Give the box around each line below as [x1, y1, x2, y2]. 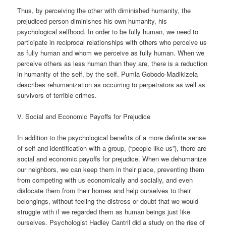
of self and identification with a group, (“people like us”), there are [17, 143, 207, 153]
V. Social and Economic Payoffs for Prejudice [17, 111, 151, 121]
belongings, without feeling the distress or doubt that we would [17, 196, 199, 206]
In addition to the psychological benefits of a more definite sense [17, 133, 206, 143]
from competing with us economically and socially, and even [17, 175, 193, 185]
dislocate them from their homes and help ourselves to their [17, 186, 191, 196]
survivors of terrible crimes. [17, 90, 97, 100]
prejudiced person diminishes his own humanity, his [17, 16, 167, 26]
